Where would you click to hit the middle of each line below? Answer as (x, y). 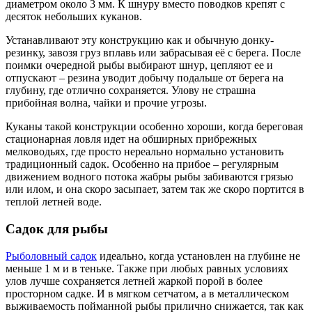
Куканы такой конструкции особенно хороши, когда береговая (154, 127)
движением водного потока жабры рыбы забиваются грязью (149, 177)
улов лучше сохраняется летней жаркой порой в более (134, 281)
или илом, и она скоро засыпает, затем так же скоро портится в (155, 189)
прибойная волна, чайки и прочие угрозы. (106, 103)
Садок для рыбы (57, 228)
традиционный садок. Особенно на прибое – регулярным (142, 164)
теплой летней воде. (54, 202)
